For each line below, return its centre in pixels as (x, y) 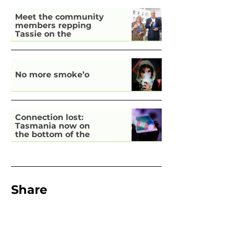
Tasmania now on (53, 126)
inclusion (34, 152)
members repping (53, 26)
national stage (46, 43)
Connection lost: (49, 118)
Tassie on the (43, 34)
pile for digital (45, 143)
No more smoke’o (52, 74)
